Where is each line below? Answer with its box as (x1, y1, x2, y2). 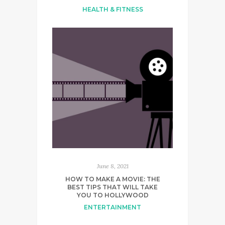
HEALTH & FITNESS (82, 5, 143, 13)
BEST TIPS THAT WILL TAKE (67, 183, 158, 191)
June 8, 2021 (96, 162, 129, 170)
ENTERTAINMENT (84, 203, 141, 211)
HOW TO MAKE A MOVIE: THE (65, 175, 160, 183)
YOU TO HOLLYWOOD (76, 191, 149, 199)
